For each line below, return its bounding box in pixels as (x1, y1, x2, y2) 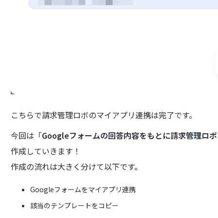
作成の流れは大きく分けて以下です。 (11, 160, 143, 172)
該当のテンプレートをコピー (30, 200, 119, 210)
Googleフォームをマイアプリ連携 (30, 184, 136, 194)
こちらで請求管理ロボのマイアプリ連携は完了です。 (11, 109, 197, 121)
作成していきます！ (11, 145, 81, 157)
